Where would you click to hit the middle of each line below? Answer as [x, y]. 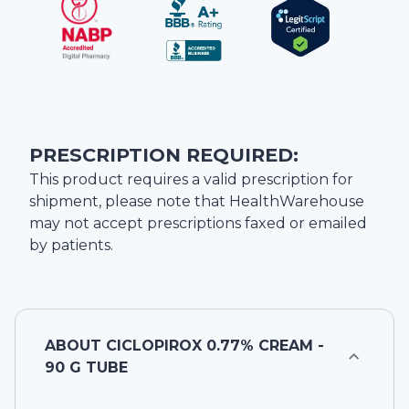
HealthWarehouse [297, 202]
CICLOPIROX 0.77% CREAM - [215, 346]
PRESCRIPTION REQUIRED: [164, 155]
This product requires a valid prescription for [191, 180]
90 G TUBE [86, 368]
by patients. [71, 246]
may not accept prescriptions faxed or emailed [198, 224]
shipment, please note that [129, 202]
